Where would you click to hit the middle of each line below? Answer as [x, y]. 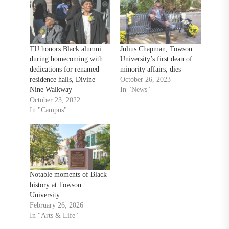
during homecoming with [66, 59]
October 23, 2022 [55, 100]
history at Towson [55, 185]
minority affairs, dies [151, 70]
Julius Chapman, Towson [156, 49]
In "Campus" [48, 110]
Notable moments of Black [68, 175]
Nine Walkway [51, 90]
